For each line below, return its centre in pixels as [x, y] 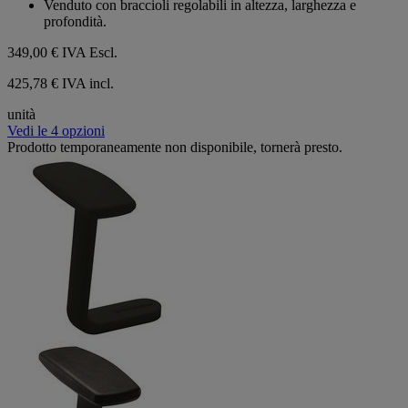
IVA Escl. [90, 52]
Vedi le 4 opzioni [56, 130]
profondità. [75, 21]
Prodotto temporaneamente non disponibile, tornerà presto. [175, 147]
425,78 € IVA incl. [61, 83]
